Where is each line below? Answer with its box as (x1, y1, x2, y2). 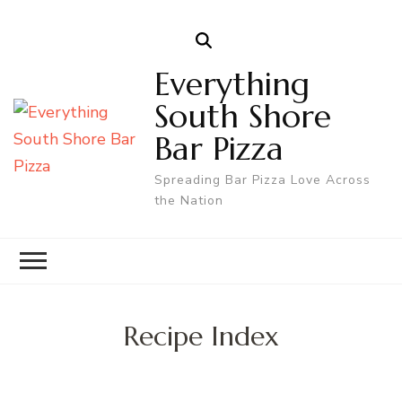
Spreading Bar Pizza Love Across (154, 170, 371, 188)
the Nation (154, 191, 224, 209)
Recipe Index (123, 319, 279, 353)
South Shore (154, 95, 332, 136)
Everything (154, 63, 310, 104)
